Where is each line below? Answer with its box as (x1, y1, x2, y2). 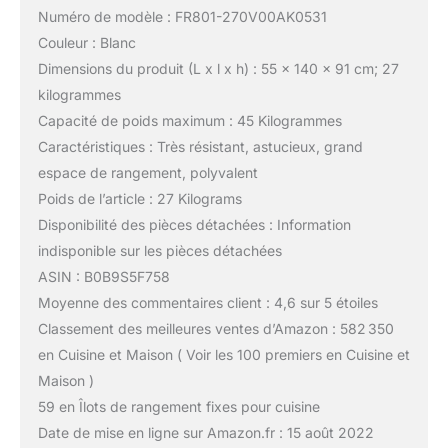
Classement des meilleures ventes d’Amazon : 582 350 (37, 320, 394, 338)
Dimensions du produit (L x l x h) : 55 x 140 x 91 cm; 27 (37, 60, 399, 78)
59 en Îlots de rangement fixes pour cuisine (37, 398, 320, 416)
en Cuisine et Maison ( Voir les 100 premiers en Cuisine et (37, 346, 410, 364)
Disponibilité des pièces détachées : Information (37, 216, 351, 234)
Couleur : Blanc (37, 34, 136, 52)
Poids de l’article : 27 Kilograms (37, 190, 242, 208)
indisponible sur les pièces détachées (37, 242, 282, 260)
